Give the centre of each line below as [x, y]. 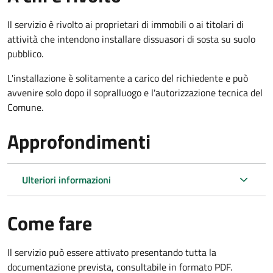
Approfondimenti [79, 141]
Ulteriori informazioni [66, 179]
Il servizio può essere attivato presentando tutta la [112, 252]
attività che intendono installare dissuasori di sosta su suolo [131, 39]
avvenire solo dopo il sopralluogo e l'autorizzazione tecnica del [135, 92]
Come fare [50, 223]
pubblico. [25, 53]
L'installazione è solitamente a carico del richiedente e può [128, 78]
